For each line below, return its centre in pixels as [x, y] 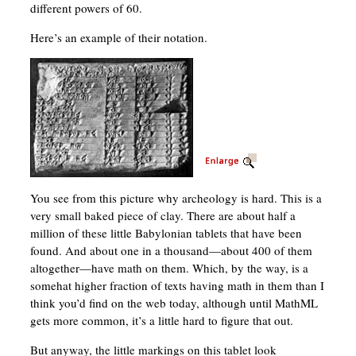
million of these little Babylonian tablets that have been [166, 233]
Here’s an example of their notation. [118, 38]
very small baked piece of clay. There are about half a [163, 216]
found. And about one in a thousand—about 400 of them [171, 251]
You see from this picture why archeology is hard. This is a [176, 198]
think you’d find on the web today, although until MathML [174, 303]
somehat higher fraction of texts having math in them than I [177, 286]
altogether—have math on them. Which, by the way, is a [169, 268]
